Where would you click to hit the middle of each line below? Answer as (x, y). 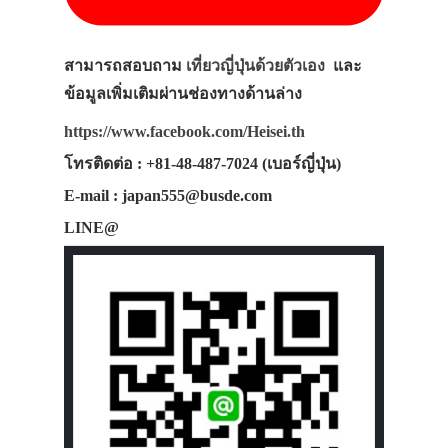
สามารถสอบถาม (125, 65)
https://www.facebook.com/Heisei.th (184, 131)
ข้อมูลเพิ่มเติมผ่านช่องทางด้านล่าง (185, 93)
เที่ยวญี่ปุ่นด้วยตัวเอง (255, 65)
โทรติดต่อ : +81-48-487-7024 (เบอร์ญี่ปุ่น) (202, 163)
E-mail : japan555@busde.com (168, 195)
